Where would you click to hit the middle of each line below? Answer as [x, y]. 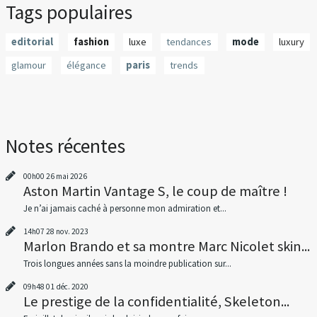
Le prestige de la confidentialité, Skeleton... [156, 301]
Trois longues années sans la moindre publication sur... [127, 263]
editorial [33, 41]
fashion [91, 41]
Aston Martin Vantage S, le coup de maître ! [155, 191]
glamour [29, 65]
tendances [189, 41]
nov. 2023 [72, 231]
